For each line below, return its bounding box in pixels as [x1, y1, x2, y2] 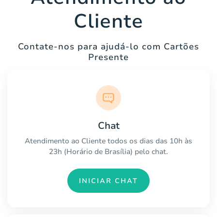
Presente [88, 51, 129, 63]
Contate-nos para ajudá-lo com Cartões [18, 41, 199, 53]
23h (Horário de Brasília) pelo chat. [49, 147, 168, 157]
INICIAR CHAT [79, 176, 138, 186]
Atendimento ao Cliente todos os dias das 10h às [25, 136, 192, 146]
